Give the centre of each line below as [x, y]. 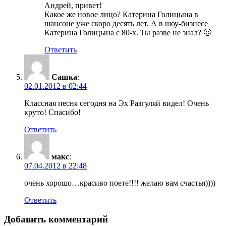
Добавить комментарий [56, 219]
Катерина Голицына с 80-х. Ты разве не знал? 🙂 [128, 32]
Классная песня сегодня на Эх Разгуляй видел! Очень [117, 103]
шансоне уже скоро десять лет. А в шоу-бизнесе [126, 23]
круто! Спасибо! [52, 112]
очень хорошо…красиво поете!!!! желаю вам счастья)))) [120, 183]
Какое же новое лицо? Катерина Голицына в [121, 14]
